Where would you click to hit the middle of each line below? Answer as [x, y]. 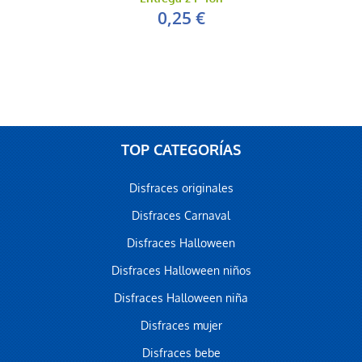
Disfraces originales [181, 188]
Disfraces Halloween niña [181, 298]
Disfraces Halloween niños [181, 271]
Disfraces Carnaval [181, 216]
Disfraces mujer [181, 326]
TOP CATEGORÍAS [181, 150]
